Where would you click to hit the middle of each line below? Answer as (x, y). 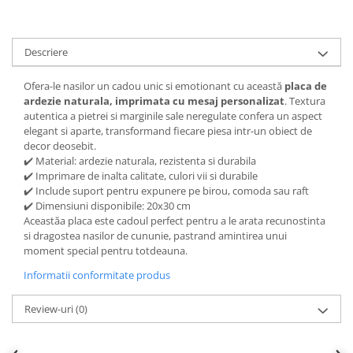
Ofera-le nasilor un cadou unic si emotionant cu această (154, 85)
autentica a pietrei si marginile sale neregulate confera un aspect (173, 115)
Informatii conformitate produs (97, 275)
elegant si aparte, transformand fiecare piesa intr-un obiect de (168, 130)
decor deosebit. (60, 145)
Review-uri (50, 308)
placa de (306, 85)
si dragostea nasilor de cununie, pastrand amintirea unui (155, 235)
